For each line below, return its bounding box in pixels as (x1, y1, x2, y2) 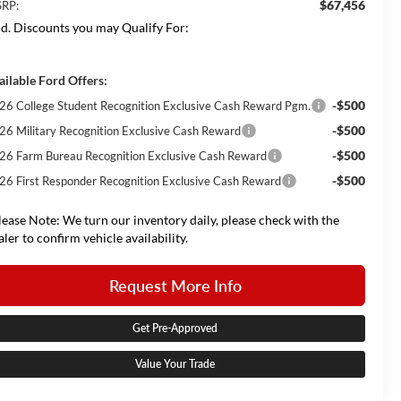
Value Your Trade (135, 356, 215, 371)
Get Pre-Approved (132, 320, 218, 335)
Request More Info (108, 275, 242, 295)
